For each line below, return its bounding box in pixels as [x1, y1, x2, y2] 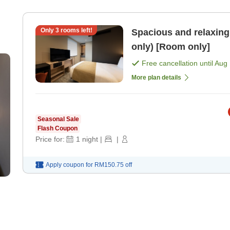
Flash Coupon [37, 124, 78, 132]
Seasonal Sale [37, 115, 79, 123]
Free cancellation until [142, 59, 215, 67]
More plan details [131, 73, 181, 81]
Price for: [35, 135, 65, 143]
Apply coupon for [46, 161, 93, 168]
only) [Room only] [131, 41, 210, 52]
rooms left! [59, 26, 92, 34]
